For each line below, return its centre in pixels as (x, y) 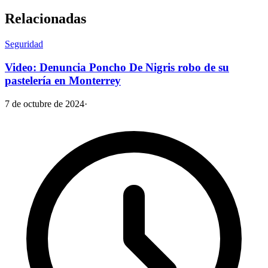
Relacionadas (45, 19)
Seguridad (24, 44)
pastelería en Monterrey (63, 81)
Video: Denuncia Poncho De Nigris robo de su (117, 68)
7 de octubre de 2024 (45, 103)
